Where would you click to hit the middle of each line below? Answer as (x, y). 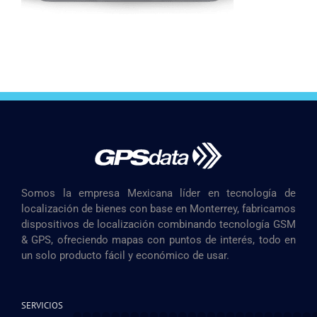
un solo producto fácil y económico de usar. (125, 255)
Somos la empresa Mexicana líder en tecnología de (158, 193)
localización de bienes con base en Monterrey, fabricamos (158, 208)
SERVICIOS (42, 305)
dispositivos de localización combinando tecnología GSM (158, 224)
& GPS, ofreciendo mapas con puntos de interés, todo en (158, 240)
